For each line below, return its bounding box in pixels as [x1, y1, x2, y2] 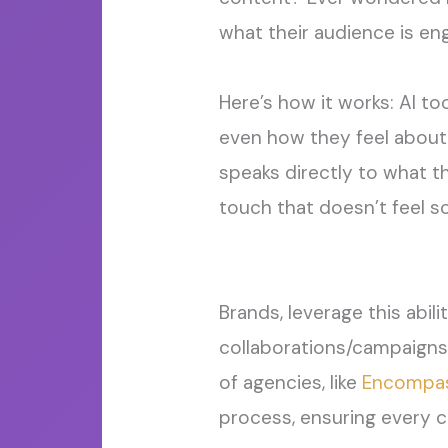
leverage [287, 300, 363, 326]
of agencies [218, 370, 322, 396]
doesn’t [318, 195, 387, 221]
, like [321, 370, 362, 396]
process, [218, 405, 300, 431]
